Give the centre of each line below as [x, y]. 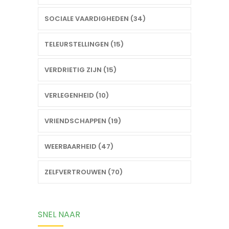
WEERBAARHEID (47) [79, 147]
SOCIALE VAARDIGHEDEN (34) [95, 19]
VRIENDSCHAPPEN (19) [83, 121]
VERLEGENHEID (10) [77, 96]
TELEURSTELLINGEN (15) [84, 44]
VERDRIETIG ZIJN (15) [81, 70]
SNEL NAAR [59, 215]
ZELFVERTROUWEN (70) [84, 172]
